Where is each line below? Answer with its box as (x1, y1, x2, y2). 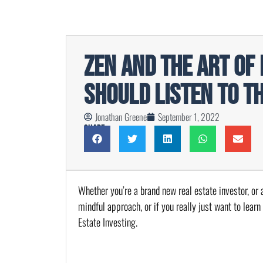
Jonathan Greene (95, 109, 147, 124)
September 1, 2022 (158, 109, 220, 124)
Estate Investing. (78, 214, 137, 230)
